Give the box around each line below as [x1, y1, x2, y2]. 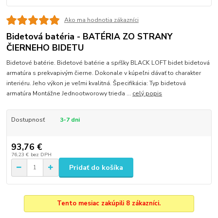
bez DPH [30, 151, 52, 159]
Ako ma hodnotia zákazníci [64, 16, 139, 24]
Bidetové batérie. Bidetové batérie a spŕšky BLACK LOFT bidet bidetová [6, 58, 210, 67]
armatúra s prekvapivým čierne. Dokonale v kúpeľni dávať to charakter [6, 69, 201, 77]
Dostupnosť [11, 115, 45, 124]
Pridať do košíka [69, 163, 123, 172]
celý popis [132, 89, 163, 97]
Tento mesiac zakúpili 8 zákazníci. [57, 199, 161, 208]
